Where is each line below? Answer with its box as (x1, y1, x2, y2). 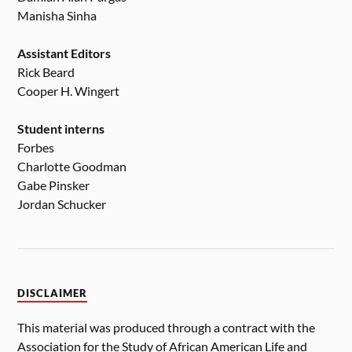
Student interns (17, 121, 105, 137)
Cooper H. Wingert (17, 82, 120, 98)
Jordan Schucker (17, 196, 107, 212)
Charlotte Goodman (17, 159, 127, 174)
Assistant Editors (17, 45, 112, 60)
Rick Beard (17, 64, 75, 79)
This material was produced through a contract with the (17, 319, 316, 335)
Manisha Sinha (17, 7, 97, 23)
